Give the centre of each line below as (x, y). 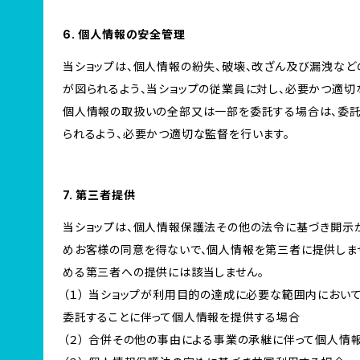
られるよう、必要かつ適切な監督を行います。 (176, 134)
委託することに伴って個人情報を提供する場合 (182, 317)
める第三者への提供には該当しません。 (164, 272)
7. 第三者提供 (99, 195)
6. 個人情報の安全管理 (124, 34)
